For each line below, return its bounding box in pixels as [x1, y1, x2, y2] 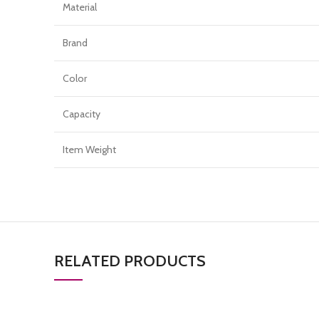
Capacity [63, 108, 100, 120]
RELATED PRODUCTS [54, 251, 206, 271]
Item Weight [63, 143, 116, 156]
